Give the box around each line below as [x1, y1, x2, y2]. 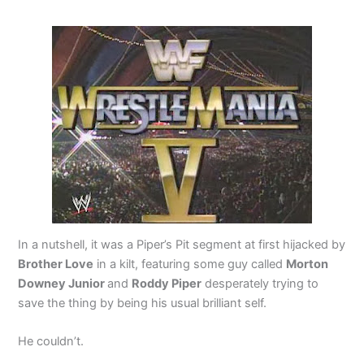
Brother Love [18, 257, 94, 272]
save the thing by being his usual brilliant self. [18, 296, 267, 311]
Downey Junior [18, 276, 108, 292]
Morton [286, 257, 329, 272]
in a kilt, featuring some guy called [93, 257, 287, 272]
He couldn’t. [18, 334, 84, 349]
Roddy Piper [132, 276, 202, 292]
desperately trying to [201, 276, 319, 292]
